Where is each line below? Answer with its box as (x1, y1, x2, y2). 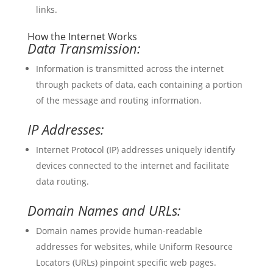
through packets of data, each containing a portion (35, 79, 243, 90)
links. (35, 4, 57, 15)
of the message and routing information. (35, 94, 202, 106)
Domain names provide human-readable (35, 225, 202, 236)
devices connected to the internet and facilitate (35, 160, 229, 171)
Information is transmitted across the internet (35, 63, 224, 74)
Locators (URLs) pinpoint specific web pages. (35, 257, 216, 268)
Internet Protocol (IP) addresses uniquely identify (35, 144, 235, 155)
